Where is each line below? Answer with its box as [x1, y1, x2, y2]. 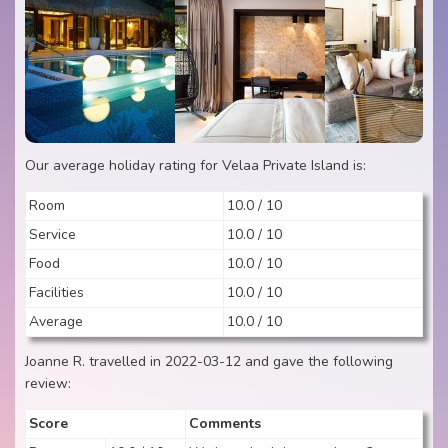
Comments [189, 414, 261, 433]
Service [29, 225, 76, 244]
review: [25, 374, 71, 393]
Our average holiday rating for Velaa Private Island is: [25, 156, 366, 175]
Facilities [29, 283, 84, 302]
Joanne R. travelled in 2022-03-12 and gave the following [25, 352, 393, 371]
